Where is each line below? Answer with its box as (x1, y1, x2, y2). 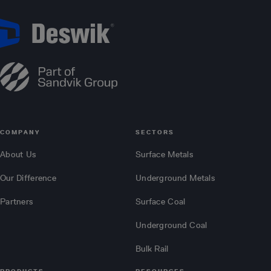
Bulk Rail (135, 244, 169, 255)
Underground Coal (135, 220, 207, 231)
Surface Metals (135, 149, 193, 160)
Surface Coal (135, 197, 186, 207)
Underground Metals (135, 173, 215, 184)
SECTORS (135, 128, 174, 137)
